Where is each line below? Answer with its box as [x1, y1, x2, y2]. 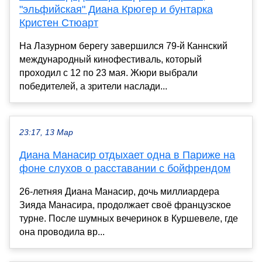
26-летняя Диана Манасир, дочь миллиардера [19, 187, 219, 197]
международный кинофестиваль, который [19, 54, 202, 65]
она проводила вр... [19, 227, 105, 237]
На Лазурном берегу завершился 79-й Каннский [19, 41, 227, 51]
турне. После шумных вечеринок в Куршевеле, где [19, 213, 238, 224]
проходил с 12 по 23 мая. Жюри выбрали [19, 68, 198, 78]
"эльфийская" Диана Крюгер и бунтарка [19, 4, 213, 16]
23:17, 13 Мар [19, 128, 73, 137]
